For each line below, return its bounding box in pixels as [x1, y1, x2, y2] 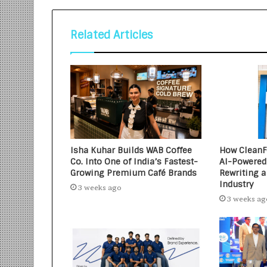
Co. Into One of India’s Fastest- [70, 156, 198, 167]
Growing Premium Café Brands [70, 167, 197, 179]
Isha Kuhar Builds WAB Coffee [70, 145, 192, 156]
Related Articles [70, 28, 153, 42]
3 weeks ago [78, 183, 122, 193]
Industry [219, 179, 254, 190]
